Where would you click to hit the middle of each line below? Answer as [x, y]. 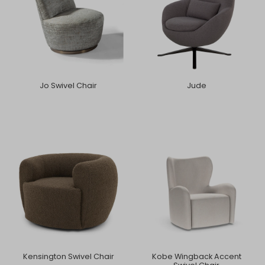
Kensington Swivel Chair [68, 257]
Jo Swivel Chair [69, 85]
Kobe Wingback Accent [196, 257]
